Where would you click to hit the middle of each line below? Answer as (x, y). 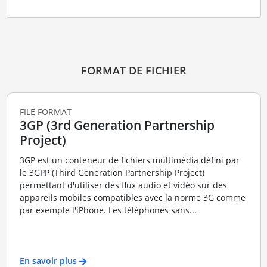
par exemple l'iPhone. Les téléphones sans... (108, 210)
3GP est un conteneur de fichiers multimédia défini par (129, 160)
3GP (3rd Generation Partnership (117, 125)
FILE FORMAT (45, 111)
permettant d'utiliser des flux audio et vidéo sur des (123, 185)
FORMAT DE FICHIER (133, 70)
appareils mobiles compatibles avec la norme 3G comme (132, 198)
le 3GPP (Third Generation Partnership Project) (112, 173)
